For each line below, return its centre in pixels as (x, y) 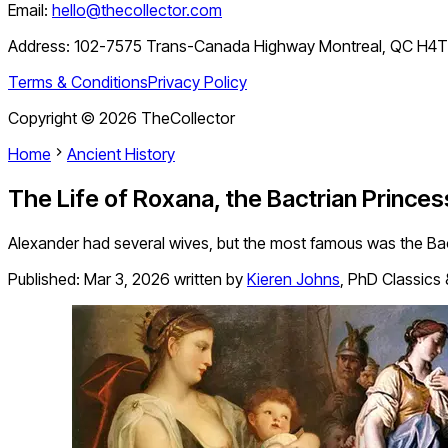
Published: (46, 279)
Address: (41, 46)
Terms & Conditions (78, 82)
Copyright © (53, 118)
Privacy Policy (197, 82)
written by (208, 279)
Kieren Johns (293, 279)
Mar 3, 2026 (127, 279)
